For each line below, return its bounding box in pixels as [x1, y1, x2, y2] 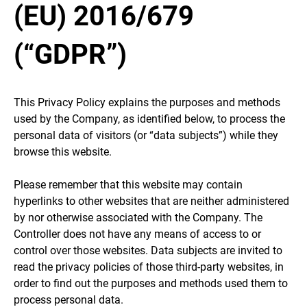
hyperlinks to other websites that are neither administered [14, 194, 289, 208]
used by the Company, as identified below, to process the [14, 112, 285, 125]
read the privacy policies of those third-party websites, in [14, 260, 284, 273]
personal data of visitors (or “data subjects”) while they [14, 128, 278, 142]
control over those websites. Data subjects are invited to [14, 243, 282, 257]
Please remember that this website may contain [14, 177, 243, 191]
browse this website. [14, 145, 112, 158]
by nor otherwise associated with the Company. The [14, 210, 262, 224]
